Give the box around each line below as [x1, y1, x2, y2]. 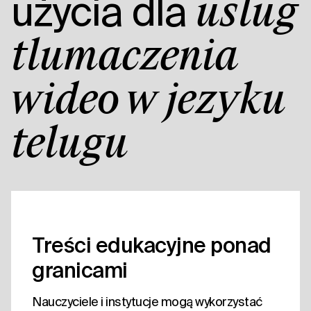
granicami [32, 258, 128, 283]
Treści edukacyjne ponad [32, 233, 271, 258]
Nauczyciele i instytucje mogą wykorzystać [32, 294, 262, 310]
